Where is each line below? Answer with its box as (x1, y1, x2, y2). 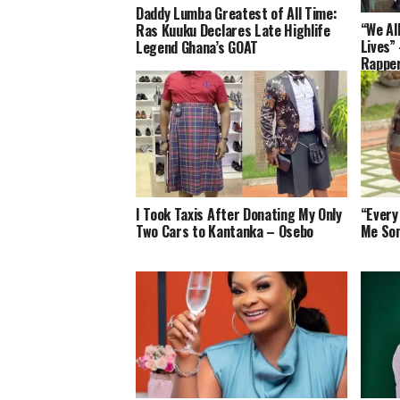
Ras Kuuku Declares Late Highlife (136, 20, 330, 42)
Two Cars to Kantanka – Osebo (136, 221, 314, 243)
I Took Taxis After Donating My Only (136, 204, 342, 226)
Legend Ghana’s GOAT (136, 37, 258, 59)
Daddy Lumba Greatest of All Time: (136, 3, 337, 25)
